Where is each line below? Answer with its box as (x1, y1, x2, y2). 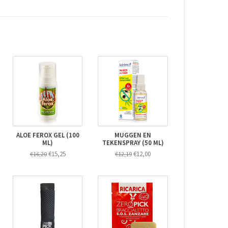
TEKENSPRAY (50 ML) (102, 138, 164, 148)
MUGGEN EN (115, 131, 152, 140)
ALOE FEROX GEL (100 (16, 131, 79, 140)
